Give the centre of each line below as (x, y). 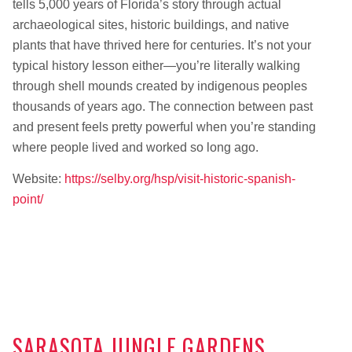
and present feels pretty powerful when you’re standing (164, 127)
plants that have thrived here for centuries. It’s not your (161, 46)
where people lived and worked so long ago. (135, 148)
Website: (38, 179)
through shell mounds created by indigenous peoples (159, 86)
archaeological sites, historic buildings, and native (150, 25)
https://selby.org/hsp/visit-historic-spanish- (180, 179)
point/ (27, 200)
